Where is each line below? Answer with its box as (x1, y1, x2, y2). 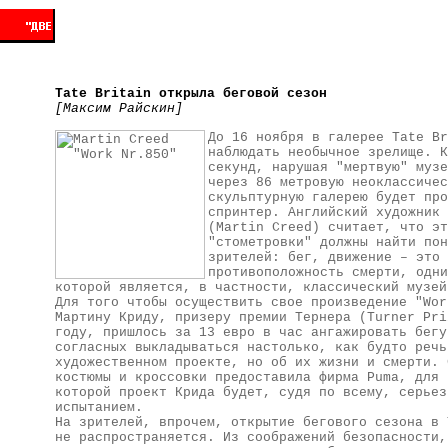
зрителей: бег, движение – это (207, 249, 440, 265)
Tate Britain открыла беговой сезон (54, 86, 327, 102)
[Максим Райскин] (54, 101, 183, 117)
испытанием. (54, 399, 143, 415)
